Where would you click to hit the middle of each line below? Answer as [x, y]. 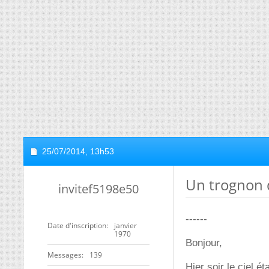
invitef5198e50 [98, 189]
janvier [125, 225]
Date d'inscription [77, 225]
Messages [65, 255]
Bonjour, [204, 243]
